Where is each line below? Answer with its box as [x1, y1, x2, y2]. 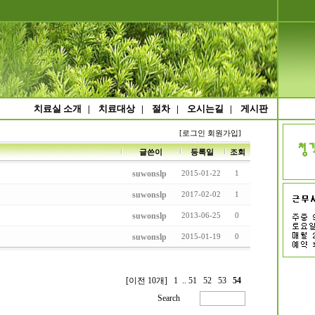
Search [155, 293, 184, 303]
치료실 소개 [34, 103, 82, 114]
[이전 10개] [125, 276, 167, 285]
